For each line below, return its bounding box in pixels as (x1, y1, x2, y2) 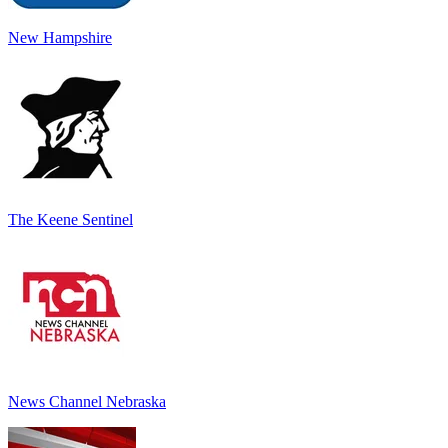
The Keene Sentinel (8, 210, 133, 228)
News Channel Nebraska (8, 392, 166, 410)
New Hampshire (8, 28, 112, 46)
